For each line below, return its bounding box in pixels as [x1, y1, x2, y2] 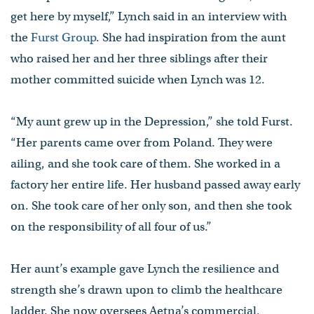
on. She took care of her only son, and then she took [11, 198, 292, 213]
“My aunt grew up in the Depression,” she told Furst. [11, 114, 293, 129]
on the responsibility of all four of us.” [11, 219, 212, 234]
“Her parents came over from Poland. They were [11, 135, 273, 150]
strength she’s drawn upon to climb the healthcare [11, 282, 282, 297]
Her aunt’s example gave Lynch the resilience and [11, 261, 279, 276]
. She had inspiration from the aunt [96, 29, 286, 45]
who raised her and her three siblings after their [11, 50, 268, 66]
